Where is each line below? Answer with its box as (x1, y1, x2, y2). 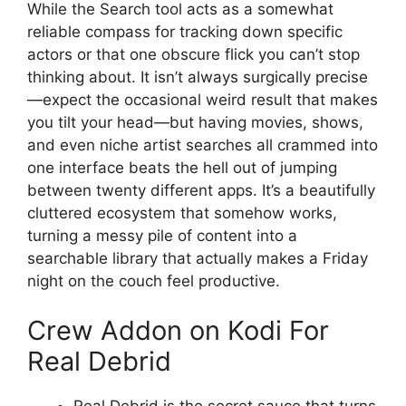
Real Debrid (27, 345, 171, 378)
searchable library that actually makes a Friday (27, 248, 368, 267)
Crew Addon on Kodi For (27, 314, 329, 347)
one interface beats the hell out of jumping (27, 158, 337, 177)
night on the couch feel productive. (27, 271, 280, 290)
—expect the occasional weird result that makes (27, 90, 378, 109)
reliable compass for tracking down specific (27, 22, 343, 41)
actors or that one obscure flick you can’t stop (27, 44, 360, 63)
